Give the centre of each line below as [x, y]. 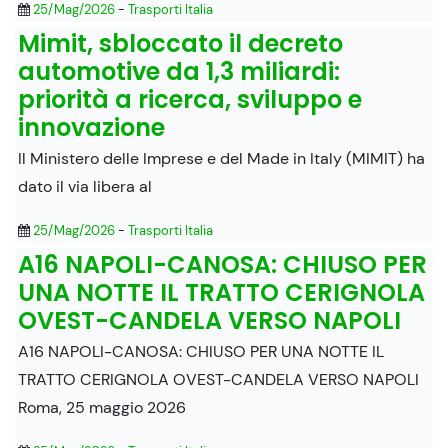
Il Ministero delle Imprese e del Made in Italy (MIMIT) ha [221, 158]
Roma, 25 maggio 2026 [102, 407]
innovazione [91, 127]
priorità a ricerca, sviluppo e [190, 99]
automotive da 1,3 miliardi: [179, 71]
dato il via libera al [85, 186]
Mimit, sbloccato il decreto [180, 43]
